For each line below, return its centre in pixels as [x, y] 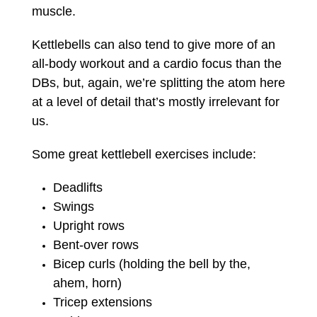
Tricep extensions [102, 302]
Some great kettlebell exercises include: [144, 154]
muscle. [53, 11]
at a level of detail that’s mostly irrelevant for [155, 102]
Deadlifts [77, 187]
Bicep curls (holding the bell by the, [151, 264]
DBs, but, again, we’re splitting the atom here [158, 82]
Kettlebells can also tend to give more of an [153, 44]
